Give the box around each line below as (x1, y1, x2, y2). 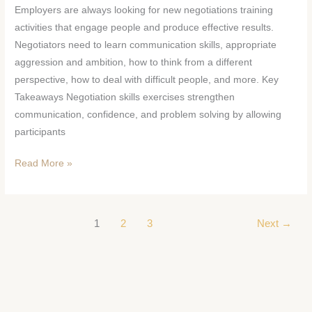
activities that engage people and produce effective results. (15, 22, 274, 33)
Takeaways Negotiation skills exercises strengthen (15, 91, 235, 102)
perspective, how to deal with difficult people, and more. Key (15, 74, 279, 85)
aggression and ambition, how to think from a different (15, 56, 253, 68)
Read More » (15, 158, 73, 169)
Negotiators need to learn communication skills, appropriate (15, 39, 277, 50)
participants (15, 126, 66, 137)
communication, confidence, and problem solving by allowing (15, 109, 282, 120)
